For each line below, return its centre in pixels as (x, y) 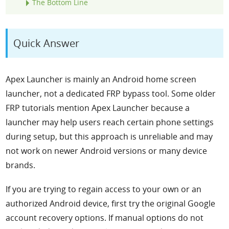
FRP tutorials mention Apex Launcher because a (98, 108)
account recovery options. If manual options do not (105, 218)
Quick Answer (47, 43)
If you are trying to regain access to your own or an (104, 189)
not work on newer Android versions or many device (107, 151)
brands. (21, 165)
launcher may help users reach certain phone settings (110, 122)
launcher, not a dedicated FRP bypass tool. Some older (111, 94)
